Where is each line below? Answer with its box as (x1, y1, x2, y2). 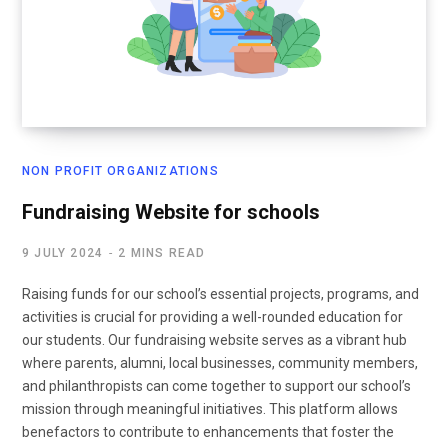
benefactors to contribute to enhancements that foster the (22, 424, 394, 441)
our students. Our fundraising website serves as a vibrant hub (22, 332, 407, 349)
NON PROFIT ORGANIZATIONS (22, 164, 219, 179)
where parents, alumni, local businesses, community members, (22, 355, 418, 372)
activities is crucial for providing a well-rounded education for (22, 309, 403, 326)
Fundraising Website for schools (22, 200, 320, 225)
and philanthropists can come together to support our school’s (22, 378, 411, 395)
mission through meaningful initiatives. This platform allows (22, 401, 398, 418)
